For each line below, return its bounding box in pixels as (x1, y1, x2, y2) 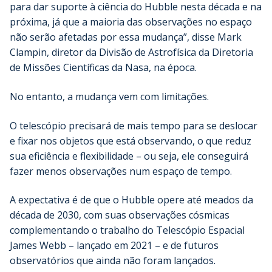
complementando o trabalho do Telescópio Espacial (10, 223, 245, 237)
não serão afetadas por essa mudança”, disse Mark (10, 30, 242, 44)
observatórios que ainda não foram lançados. (10, 254, 216, 268)
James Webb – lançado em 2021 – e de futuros (10, 239, 219, 253)
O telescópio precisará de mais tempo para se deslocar (10, 118, 257, 132)
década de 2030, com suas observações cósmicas (10, 208, 229, 222)
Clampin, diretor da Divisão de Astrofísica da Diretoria (10, 46, 253, 59)
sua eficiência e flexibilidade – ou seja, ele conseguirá (10, 149, 248, 163)
